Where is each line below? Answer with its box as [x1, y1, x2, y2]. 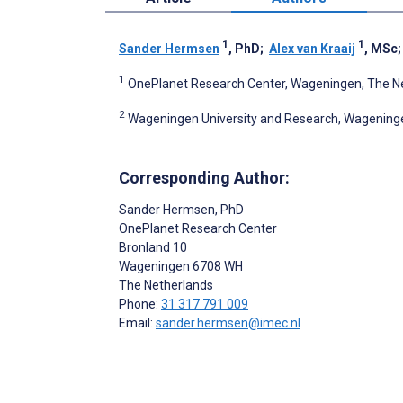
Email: [119, 315, 156, 330]
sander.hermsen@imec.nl [156, 315, 300, 330]
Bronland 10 [119, 239, 187, 255]
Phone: [119, 296, 161, 311]
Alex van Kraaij [269, 41, 355, 57]
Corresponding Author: [119, 167, 290, 187]
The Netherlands [119, 277, 213, 292]
